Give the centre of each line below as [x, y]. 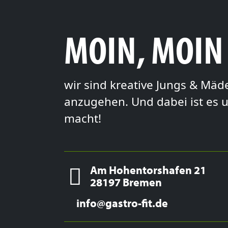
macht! [83, 119]
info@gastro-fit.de [122, 203]
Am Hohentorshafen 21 [148, 170]
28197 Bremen [126, 182]
